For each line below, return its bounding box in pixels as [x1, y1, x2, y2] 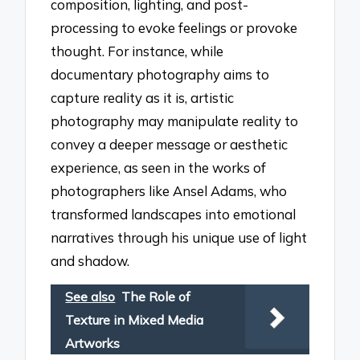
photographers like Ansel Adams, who [51, 182, 288, 199]
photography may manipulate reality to [51, 112, 299, 129]
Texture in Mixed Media [65, 312, 204, 329]
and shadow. [51, 252, 130, 269]
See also [65, 288, 116, 305]
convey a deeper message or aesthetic [51, 135, 288, 153]
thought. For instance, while [51, 42, 224, 59]
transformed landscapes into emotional [51, 205, 297, 223]
